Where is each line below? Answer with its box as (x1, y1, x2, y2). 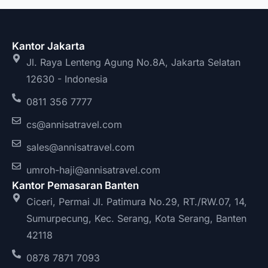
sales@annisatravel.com (26, 141, 135, 153)
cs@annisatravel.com (26, 118, 122, 130)
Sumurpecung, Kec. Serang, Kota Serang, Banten (26, 212, 246, 224)
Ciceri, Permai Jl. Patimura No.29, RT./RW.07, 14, (26, 195, 247, 208)
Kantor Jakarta (12, 39, 85, 52)
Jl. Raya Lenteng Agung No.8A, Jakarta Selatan (26, 56, 240, 68)
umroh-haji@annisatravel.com (26, 163, 160, 176)
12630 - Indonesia (26, 72, 108, 85)
